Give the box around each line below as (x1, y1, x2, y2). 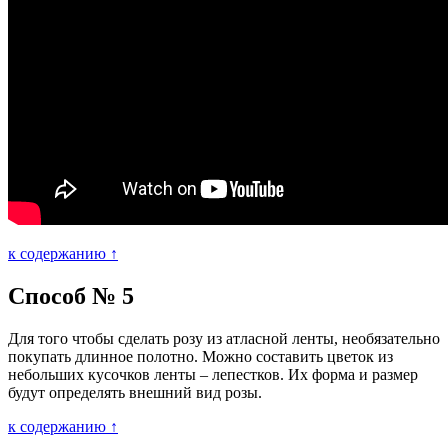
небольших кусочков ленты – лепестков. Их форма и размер (8, 365, 418, 383)
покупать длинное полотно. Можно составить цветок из (8, 347, 393, 365)
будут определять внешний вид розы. (8, 383, 262, 401)
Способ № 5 (8, 282, 134, 309)
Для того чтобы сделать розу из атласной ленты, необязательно (8, 329, 440, 347)
